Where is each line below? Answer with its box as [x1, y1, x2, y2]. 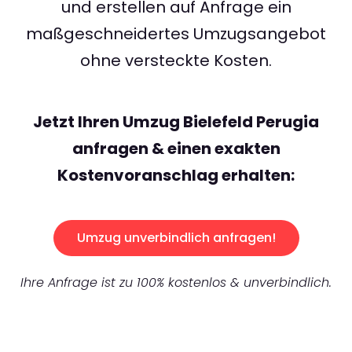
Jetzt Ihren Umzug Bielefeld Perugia [33, 111, 319, 134]
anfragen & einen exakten [71, 137, 280, 160]
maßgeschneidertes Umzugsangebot [26, 23, 326, 46]
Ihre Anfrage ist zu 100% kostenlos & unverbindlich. [20, 273, 332, 292]
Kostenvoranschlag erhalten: [57, 164, 295, 187]
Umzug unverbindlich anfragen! [76, 229, 276, 247]
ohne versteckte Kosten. [80, 49, 272, 72]
